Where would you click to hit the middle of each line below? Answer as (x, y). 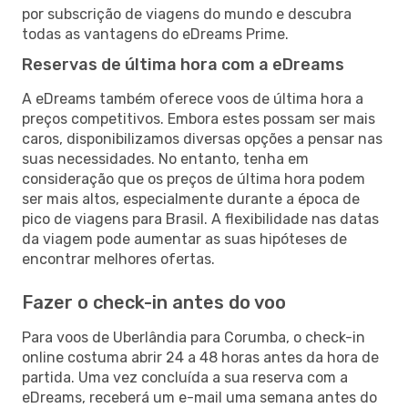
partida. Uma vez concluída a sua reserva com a (185, 377)
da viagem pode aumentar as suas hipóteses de (184, 239)
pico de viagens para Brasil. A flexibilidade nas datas (200, 219)
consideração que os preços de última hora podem (194, 178)
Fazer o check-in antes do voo (154, 302)
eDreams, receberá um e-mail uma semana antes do (199, 397)
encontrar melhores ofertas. (118, 259)
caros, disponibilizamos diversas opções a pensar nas (202, 138)
